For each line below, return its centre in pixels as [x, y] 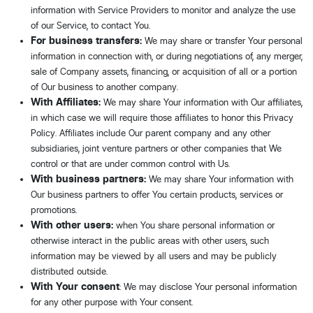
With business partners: [88, 179]
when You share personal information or [194, 225]
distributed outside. [69, 271]
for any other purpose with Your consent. [112, 302]
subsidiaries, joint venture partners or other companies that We [156, 148]
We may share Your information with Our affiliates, [202, 102]
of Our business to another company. [104, 87]
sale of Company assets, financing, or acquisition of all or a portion [164, 71]
